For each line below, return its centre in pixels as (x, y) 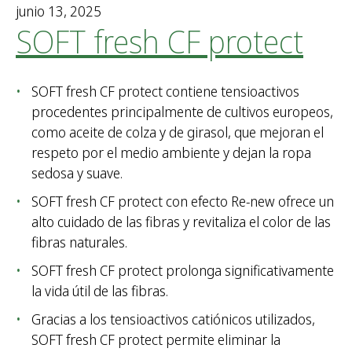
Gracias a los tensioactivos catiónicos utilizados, (173, 319)
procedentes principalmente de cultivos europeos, (182, 112)
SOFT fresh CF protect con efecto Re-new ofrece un (183, 202)
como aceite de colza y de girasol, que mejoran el (178, 132)
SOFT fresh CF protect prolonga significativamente (183, 271)
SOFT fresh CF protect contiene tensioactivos (165, 92)
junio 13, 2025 (59, 11)
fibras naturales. (79, 242)
